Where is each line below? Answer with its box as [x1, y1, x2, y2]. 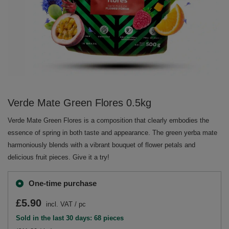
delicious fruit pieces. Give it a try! [8, 153, 109, 161]
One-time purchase [29, 179, 97, 188]
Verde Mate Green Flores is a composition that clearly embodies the [8, 117, 209, 124]
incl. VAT [44, 200, 73, 208]
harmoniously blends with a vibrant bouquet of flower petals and [8, 141, 195, 149]
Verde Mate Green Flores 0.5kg [8, 97, 151, 108]
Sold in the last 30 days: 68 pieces [16, 214, 124, 222]
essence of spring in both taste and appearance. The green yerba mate [8, 129, 217, 136]
